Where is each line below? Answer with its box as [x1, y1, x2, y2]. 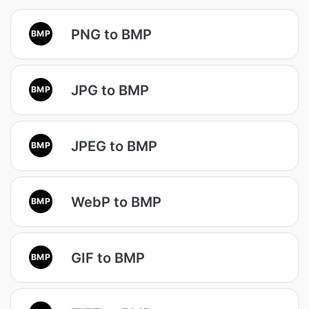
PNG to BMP [71, 26, 152, 43]
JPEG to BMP [71, 137, 157, 154]
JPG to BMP [71, 81, 149, 99]
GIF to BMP [71, 249, 145, 266]
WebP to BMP [71, 193, 161, 210]
